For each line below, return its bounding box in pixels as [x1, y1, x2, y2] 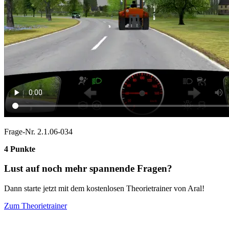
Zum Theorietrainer [4, 201, 67, 210]
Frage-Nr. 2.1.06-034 [4, 127, 73, 136]
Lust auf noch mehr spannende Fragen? [4, 163, 172, 174]
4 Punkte [4, 144, 35, 153]
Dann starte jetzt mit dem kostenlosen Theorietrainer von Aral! [4, 184, 204, 193]
